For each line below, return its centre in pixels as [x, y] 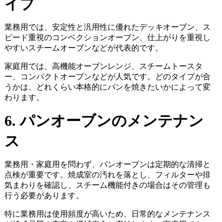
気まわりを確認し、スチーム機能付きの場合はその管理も [107, 185]
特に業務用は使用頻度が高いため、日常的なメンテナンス [107, 214]
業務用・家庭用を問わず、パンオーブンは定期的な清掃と [107, 165]
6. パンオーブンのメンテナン [104, 121]
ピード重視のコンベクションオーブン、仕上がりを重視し [107, 38]
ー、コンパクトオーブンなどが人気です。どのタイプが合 [107, 77]
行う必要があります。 [44, 196]
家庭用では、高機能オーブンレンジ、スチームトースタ [103, 66]
